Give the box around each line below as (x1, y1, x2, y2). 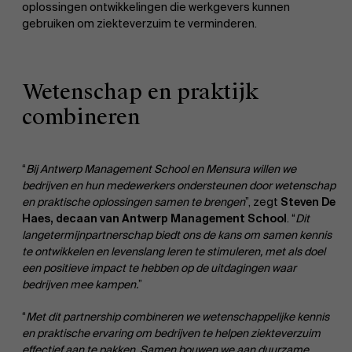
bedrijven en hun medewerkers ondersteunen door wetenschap (22, 178, 335, 192)
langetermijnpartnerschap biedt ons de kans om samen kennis (22, 227, 332, 242)
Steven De (280, 194, 335, 209)
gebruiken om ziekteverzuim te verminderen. (22, 16, 257, 31)
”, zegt (245, 194, 280, 209)
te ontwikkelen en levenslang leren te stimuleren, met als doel (22, 244, 325, 258)
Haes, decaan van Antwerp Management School (22, 211, 287, 225)
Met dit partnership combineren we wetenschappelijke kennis (26, 309, 329, 324)
